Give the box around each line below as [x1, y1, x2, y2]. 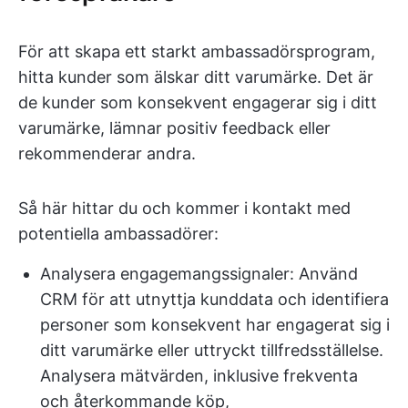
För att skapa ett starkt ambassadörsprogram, [18, 42, 375, 61]
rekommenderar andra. [18, 144, 196, 163]
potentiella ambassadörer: [18, 224, 219, 243]
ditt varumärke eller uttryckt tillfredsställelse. [40, 341, 383, 360]
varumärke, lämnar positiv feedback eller [18, 118, 331, 138]
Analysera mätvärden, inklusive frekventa [40, 366, 358, 385]
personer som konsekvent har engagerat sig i [40, 315, 390, 334]
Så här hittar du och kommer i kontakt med [18, 199, 351, 218]
